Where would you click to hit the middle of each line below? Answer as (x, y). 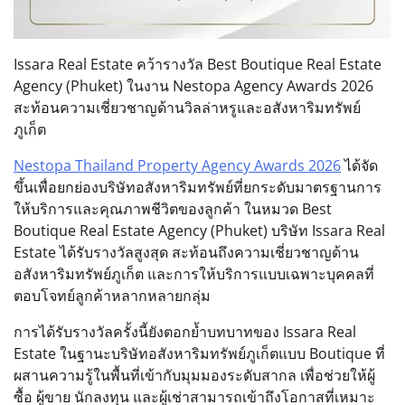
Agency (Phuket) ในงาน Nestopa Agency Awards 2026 (193, 86)
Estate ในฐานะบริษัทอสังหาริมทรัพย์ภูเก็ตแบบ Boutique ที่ (199, 354)
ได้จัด (359, 166)
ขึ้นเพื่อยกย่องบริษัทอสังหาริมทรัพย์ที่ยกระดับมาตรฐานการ (198, 188)
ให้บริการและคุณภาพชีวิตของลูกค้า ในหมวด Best (173, 209)
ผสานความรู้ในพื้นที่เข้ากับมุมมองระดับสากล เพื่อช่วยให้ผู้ (194, 376)
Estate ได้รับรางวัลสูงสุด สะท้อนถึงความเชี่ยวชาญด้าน (186, 253)
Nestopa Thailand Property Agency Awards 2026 (177, 166)
